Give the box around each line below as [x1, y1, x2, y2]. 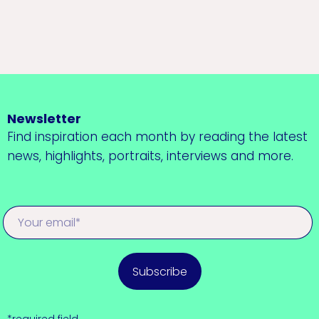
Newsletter [7, 110, 81, 127]
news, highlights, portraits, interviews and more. [7, 147, 293, 164]
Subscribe [132, 263, 187, 280]
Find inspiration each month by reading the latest [7, 128, 308, 145]
